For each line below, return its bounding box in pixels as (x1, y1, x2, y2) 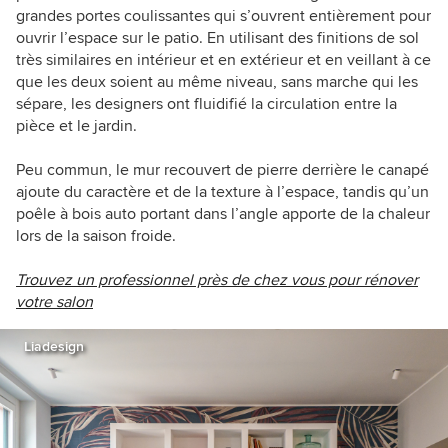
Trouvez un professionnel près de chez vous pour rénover (16, 270, 418, 291)
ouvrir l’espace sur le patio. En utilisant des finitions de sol (16, 28, 419, 49)
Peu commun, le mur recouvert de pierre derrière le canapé (16, 160, 429, 181)
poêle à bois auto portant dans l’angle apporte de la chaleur (16, 204, 430, 225)
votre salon (16, 292, 93, 313)
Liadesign (24, 338, 84, 356)
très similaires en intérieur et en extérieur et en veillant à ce (16, 50, 431, 71)
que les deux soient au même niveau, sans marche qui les (16, 72, 418, 93)
